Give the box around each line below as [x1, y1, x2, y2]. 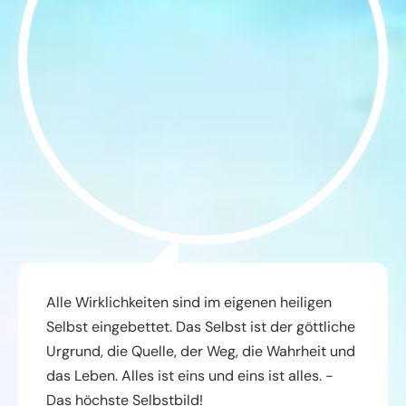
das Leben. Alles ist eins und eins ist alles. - [46, 366, 333, 386]
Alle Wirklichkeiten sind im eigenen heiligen [46, 293, 332, 313]
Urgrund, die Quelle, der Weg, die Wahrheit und [46, 342, 355, 362]
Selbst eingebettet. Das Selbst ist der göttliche [46, 317, 355, 337]
